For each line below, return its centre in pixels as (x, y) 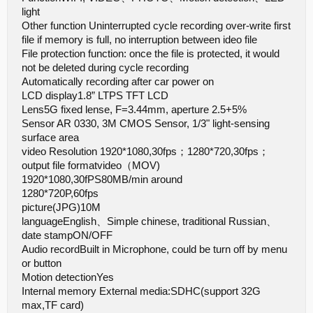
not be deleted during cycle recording (105, 68)
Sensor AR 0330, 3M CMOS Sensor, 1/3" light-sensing (146, 124)
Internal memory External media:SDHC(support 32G (141, 291)
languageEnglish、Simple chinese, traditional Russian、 (149, 221)
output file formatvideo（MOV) (91, 166)
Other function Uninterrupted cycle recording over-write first (156, 26)
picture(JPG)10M (61, 208)
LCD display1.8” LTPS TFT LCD (95, 96)
